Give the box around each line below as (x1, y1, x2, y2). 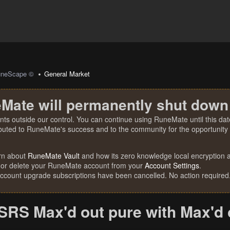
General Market (44, 69, 90, 79)
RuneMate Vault (28, 150, 80, 161)
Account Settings (145, 160, 199, 170)
